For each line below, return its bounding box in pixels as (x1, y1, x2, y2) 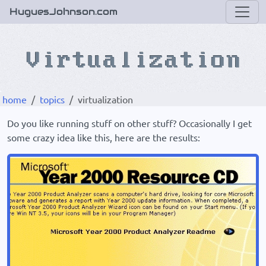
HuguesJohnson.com (9, 5, 118, 18)
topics (40, 93, 65, 106)
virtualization (78, 93, 133, 106)
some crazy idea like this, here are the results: (7, 131, 200, 144)
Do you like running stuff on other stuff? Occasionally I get (7, 117, 252, 129)
